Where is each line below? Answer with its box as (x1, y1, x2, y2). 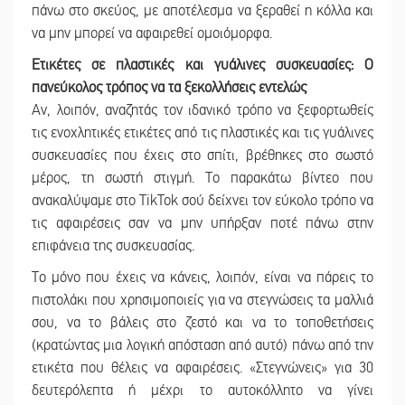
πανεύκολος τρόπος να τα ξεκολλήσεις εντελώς (32, 78, 306, 97)
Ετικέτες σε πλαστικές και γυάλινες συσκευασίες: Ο (32, 55, 373, 74)
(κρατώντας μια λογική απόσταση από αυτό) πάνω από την (32, 335, 373, 354)
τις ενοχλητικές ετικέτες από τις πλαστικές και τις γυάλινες (32, 123, 373, 142)
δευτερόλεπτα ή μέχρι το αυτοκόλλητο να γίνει (32, 381, 373, 400)
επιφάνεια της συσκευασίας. (32, 236, 194, 255)
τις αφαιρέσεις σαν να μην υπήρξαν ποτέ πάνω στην (32, 213, 373, 232)
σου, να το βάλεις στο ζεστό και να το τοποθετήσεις (32, 313, 373, 332)
